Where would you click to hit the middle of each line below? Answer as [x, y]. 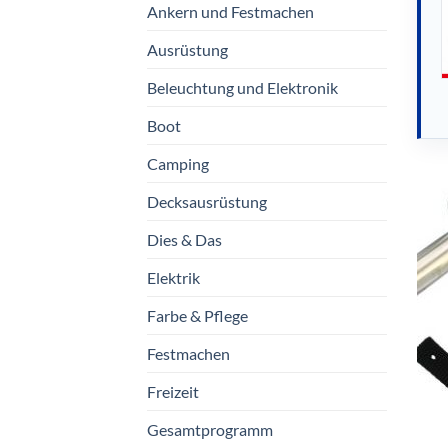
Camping [178, 163]
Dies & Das [184, 239]
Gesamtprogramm [210, 429]
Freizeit [173, 391]
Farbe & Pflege [197, 315]
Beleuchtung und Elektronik [242, 87]
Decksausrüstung [207, 201]
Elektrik [173, 277]
